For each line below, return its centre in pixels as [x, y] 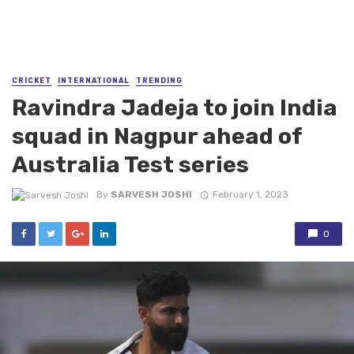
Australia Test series [130, 165]
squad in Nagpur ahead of [157, 136]
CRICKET [32, 81]
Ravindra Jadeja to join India [175, 108]
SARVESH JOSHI [151, 195]
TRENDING [159, 81]
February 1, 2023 [250, 195]
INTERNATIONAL [94, 81]
